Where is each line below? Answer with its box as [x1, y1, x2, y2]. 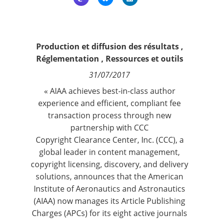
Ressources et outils [105, 53, 183, 64]
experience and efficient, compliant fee [38, 98, 181, 109]
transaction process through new [48, 110, 171, 121]
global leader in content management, [39, 147, 180, 157]
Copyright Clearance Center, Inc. [35, 134, 154, 145]
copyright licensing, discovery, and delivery [31, 159, 188, 170]
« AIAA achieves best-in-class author [44, 86, 175, 96]
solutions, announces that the [36, 171, 148, 182]
